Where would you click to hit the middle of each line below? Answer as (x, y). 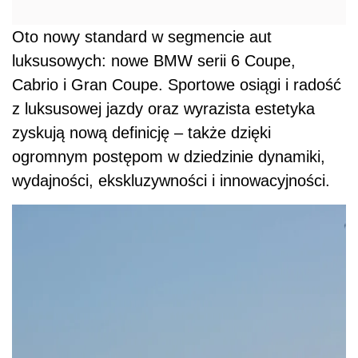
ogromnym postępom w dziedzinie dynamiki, (169, 156)
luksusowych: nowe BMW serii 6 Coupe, (154, 60)
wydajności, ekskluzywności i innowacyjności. (171, 180)
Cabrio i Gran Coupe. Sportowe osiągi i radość (177, 84)
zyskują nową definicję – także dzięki (141, 132)
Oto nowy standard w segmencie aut (142, 36)
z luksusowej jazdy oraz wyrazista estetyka (163, 108)
